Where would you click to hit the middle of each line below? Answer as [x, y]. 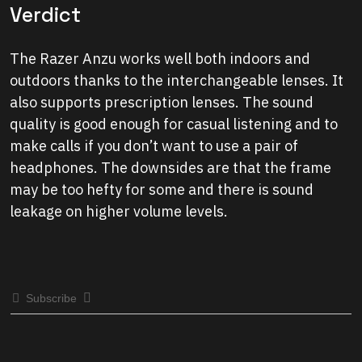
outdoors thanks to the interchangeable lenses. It [177, 80]
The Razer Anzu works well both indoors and [160, 58]
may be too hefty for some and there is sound [162, 189]
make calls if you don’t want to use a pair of [154, 145]
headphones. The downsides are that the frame [170, 167]
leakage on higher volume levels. [119, 211]
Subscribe [51, 298]
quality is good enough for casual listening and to [174, 124]
